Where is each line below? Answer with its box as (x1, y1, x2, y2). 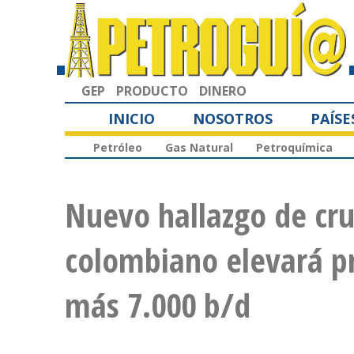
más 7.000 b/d (65, 282, 250, 328)
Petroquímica (256, 140, 333, 156)
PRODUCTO (116, 81, 188, 100)
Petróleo (93, 140, 142, 156)
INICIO (108, 108, 155, 128)
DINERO (199, 81, 247, 100)
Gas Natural (165, 140, 233, 156)
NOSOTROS (193, 108, 273, 128)
